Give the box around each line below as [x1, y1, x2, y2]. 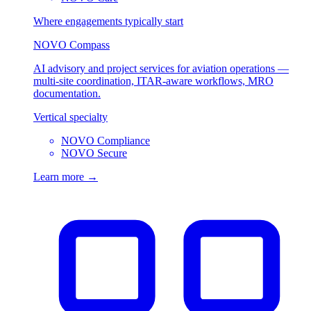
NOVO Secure [61, 146, 127, 159]
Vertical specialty [33, 110, 108, 123]
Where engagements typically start [33, 15, 183, 27]
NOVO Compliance [61, 134, 150, 146]
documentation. [33, 87, 101, 99]
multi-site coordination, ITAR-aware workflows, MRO [33, 74, 274, 87]
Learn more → [33, 170, 98, 183]
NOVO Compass [33, 38, 110, 51]
